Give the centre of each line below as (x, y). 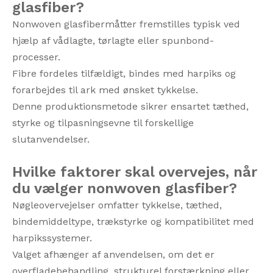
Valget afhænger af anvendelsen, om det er (113, 254)
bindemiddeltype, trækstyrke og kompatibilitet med (133, 222)
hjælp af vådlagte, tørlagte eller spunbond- (113, 41)
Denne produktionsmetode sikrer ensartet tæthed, (130, 106)
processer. (36, 57)
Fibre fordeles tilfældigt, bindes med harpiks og (124, 73)
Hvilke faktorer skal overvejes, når (135, 172)
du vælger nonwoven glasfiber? (125, 188)
